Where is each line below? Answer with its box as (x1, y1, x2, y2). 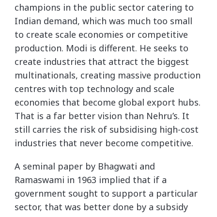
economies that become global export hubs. (15, 96, 201, 108)
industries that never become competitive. (15, 137, 193, 149)
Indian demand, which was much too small (15, 15, 192, 27)
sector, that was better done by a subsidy (15, 201, 188, 213)
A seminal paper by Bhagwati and (15, 160, 155, 172)
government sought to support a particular (15, 187, 198, 199)
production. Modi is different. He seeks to (15, 42, 188, 54)
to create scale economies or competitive (15, 29, 188, 40)
